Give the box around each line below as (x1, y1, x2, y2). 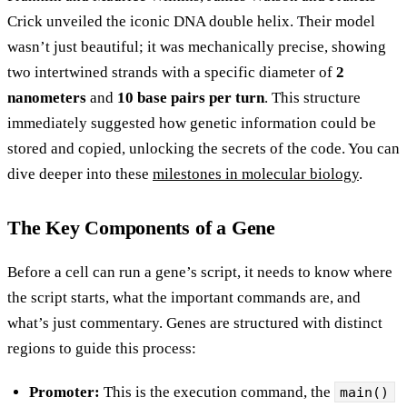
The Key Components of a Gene (7, 215, 275, 239)
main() (340, 383, 390, 401)
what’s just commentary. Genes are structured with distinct (7, 313, 382, 332)
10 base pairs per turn (117, 88, 264, 106)
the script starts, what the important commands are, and (7, 288, 361, 306)
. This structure (264, 88, 361, 106)
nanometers (7, 88, 86, 106)
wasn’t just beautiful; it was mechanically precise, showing (7, 37, 386, 55)
